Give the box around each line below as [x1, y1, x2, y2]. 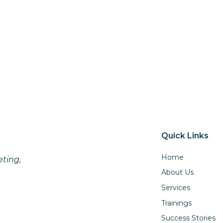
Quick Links [161, 131, 209, 140]
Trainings [161, 198, 192, 208]
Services [161, 183, 190, 192]
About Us [161, 168, 194, 177]
